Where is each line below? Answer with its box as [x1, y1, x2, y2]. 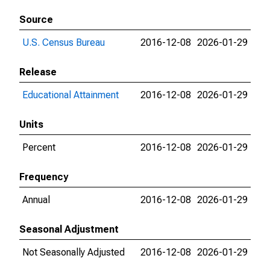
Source [19, 14, 53, 25]
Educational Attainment [22, 89, 119, 101]
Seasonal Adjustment [19, 224, 119, 235]
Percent [22, 142, 55, 153]
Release [19, 66, 57, 78]
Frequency [19, 171, 68, 183]
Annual [22, 194, 50, 206]
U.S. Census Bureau [22, 37, 105, 48]
